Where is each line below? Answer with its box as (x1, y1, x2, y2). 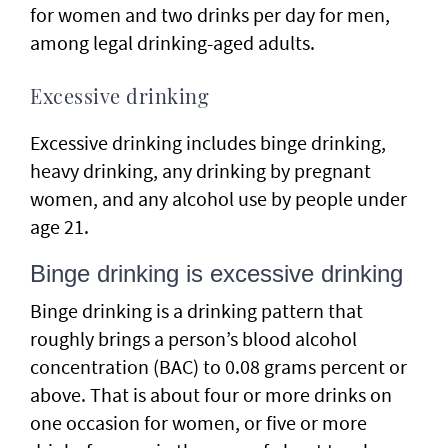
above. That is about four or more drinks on (30, 381, 392, 407)
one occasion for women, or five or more (30, 409, 367, 435)
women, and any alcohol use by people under (30, 185, 407, 211)
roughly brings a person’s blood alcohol (30, 325, 357, 351)
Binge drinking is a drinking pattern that (30, 297, 363, 323)
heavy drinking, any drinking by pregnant (30, 157, 371, 183)
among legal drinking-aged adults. (30, 29, 315, 55)
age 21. (30, 213, 89, 239)
